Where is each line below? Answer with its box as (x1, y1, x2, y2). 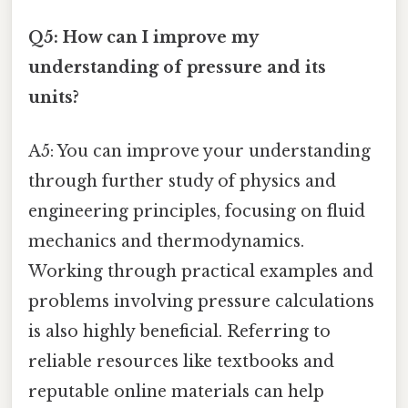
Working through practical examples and (28, 260, 373, 281)
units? (28, 87, 79, 107)
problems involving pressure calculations (28, 291, 374, 311)
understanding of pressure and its (28, 56, 326, 77)
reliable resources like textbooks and (28, 351, 334, 372)
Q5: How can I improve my (28, 26, 258, 47)
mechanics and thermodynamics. (28, 230, 304, 251)
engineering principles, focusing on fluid (28, 200, 365, 221)
